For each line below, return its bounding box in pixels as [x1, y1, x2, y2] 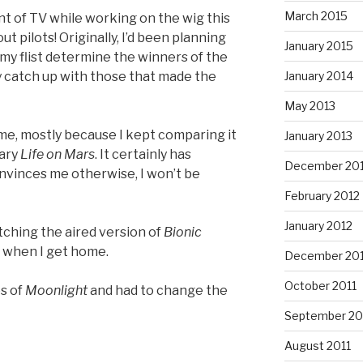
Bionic [164, 224, 202, 240]
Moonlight [25, 282, 88, 298]
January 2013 [284, 128, 352, 143]
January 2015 [284, 38, 353, 53]
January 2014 [284, 68, 353, 83]
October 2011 [284, 278, 357, 293]
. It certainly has [95, 146, 191, 162]
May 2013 [284, 98, 335, 113]
